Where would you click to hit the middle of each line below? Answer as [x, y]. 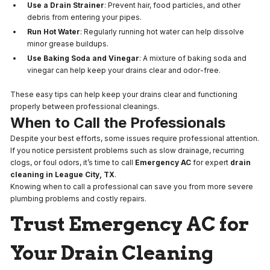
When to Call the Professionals [118, 122]
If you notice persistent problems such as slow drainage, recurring [127, 150]
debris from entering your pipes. [84, 17]
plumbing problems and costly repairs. [78, 198]
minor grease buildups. [68, 43]
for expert [211, 162]
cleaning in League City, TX [62, 174]
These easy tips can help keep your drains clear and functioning [124, 94]
